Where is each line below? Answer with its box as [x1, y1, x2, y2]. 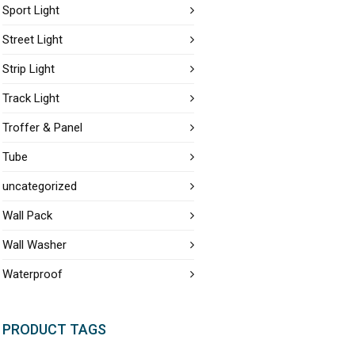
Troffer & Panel [2, 120, 83, 135]
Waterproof [2, 267, 63, 281]
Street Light [2, 32, 63, 47]
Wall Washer [2, 238, 67, 252]
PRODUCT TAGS [2, 321, 107, 338]
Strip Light [2, 62, 55, 76]
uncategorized [2, 179, 78, 193]
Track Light [2, 91, 60, 105]
